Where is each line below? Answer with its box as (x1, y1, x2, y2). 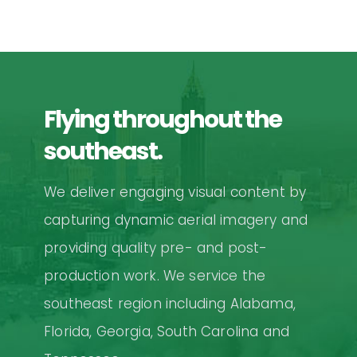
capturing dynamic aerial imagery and (44, 210, 308, 229)
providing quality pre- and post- (44, 237, 268, 257)
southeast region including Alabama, (44, 293, 296, 313)
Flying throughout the (44, 102, 281, 136)
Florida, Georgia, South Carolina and (44, 321, 290, 341)
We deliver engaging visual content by (44, 182, 307, 202)
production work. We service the (44, 265, 266, 285)
